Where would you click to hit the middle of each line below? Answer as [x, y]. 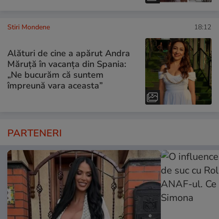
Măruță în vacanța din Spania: [67, 64]
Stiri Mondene [29, 27]
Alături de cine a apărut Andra [69, 54]
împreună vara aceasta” [55, 86]
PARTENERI [34, 133]
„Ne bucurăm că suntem [55, 75]
